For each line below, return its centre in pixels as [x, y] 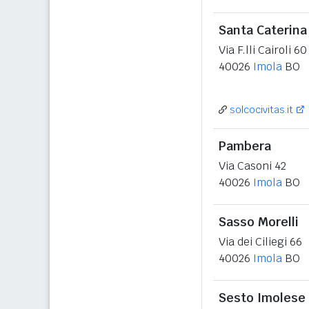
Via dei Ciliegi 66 [260, 242]
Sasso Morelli [259, 222]
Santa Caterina [263, 30]
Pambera [245, 146]
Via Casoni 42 [252, 166]
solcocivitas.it [261, 110]
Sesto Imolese [262, 298]
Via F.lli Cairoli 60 [263, 50]
